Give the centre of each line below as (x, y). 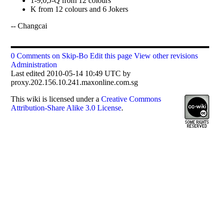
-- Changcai (29, 26)
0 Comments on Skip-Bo (50, 55)
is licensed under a (71, 99)
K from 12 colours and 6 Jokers (80, 9)
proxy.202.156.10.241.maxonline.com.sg (75, 82)
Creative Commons (131, 99)
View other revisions (166, 55)
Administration (34, 64)
